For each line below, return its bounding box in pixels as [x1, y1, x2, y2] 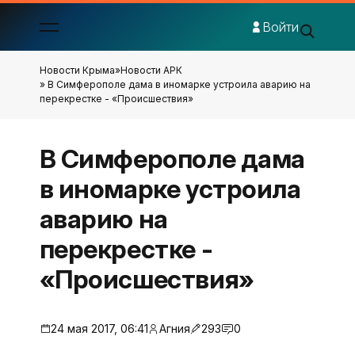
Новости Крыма [39, 64, 115, 76]
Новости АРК [120, 64, 182, 76]
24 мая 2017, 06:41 [50, 322, 148, 335]
